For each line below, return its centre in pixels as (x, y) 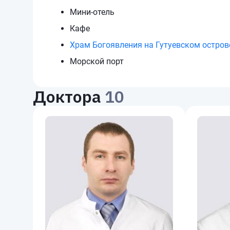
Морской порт (97, 61)
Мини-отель (92, 12)
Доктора (67, 97)
